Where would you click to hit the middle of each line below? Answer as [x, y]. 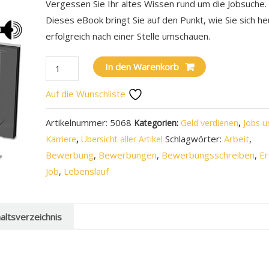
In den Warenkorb [142, 67]
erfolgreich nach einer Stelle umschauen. [128, 36]
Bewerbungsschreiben [208, 155]
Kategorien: [158, 123]
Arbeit [237, 139]
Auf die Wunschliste [87, 94]
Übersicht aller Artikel [122, 139]
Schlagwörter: [195, 139]
